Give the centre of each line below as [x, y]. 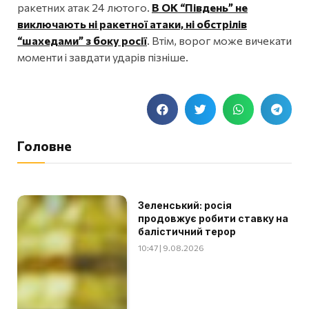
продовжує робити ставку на [213, 219]
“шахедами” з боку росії [82, 41]
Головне [44, 146]
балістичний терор [187, 232]
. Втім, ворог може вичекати [219, 41]
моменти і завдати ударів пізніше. [103, 57]
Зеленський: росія [185, 206]
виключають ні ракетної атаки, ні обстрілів [132, 24]
